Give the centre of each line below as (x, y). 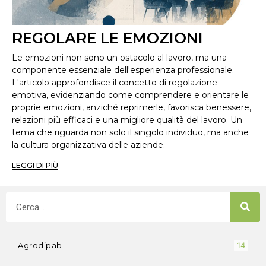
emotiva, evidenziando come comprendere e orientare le (130, 95)
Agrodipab (40, 246)
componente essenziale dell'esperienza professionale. (123, 70)
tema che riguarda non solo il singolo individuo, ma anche (130, 132)
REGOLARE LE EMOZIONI (107, 38)
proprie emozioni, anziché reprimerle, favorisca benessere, (132, 107)
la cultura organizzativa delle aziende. (88, 145)
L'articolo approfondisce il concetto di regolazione (115, 82)
